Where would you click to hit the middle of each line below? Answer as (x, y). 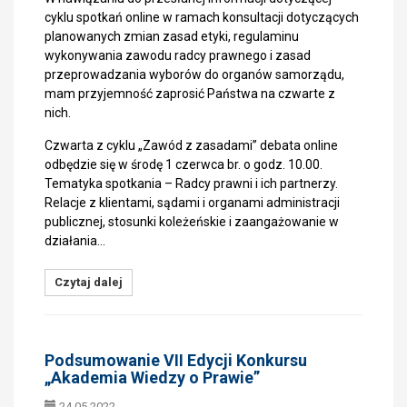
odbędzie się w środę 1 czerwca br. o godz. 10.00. (184, 164)
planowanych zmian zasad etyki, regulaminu (172, 36)
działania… (75, 241)
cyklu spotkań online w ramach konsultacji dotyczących (202, 17)
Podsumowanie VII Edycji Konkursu (176, 360)
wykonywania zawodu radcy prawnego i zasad (178, 55)
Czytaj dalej (89, 282)
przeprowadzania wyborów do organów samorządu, (194, 74)
